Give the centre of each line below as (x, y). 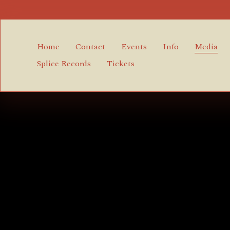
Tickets (120, 64)
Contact (90, 47)
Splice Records (64, 64)
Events (134, 47)
